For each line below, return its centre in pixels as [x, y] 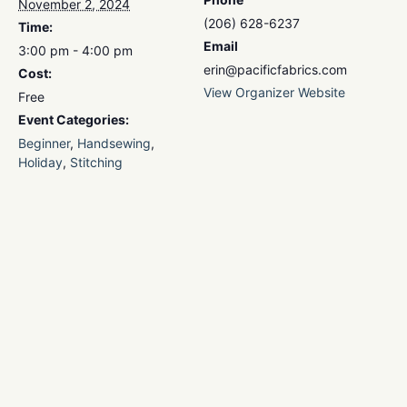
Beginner [44, 144]
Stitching [96, 163]
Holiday [40, 163]
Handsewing [114, 144]
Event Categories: [74, 120]
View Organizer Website [274, 93]
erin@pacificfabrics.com [275, 70]
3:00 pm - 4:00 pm [75, 51]
